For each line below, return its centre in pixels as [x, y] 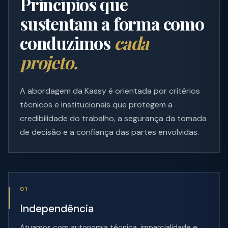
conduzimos [67, 43]
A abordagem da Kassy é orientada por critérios [110, 91]
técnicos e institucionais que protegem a [96, 105]
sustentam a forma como [112, 23]
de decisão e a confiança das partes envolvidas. [109, 132]
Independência [57, 209]
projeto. [49, 62]
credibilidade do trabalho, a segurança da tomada [113, 118]
